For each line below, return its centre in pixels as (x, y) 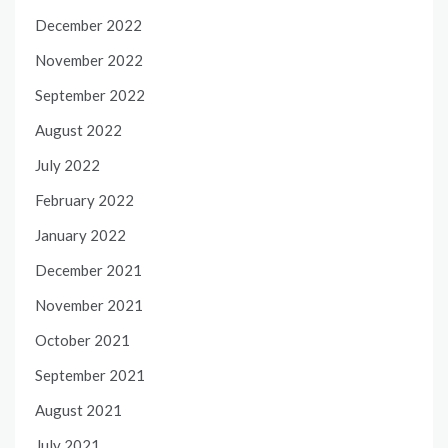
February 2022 (84, 200)
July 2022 (67, 165)
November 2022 (89, 60)
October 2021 (82, 340)
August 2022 (78, 130)
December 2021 (88, 270)
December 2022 (88, 25)
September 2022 (90, 95)
